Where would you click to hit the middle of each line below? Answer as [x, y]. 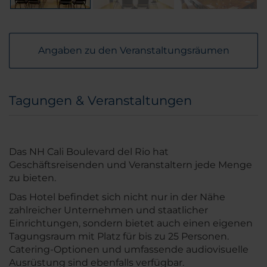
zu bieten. [32, 178]
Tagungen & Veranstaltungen [100, 101]
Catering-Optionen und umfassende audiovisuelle [129, 250]
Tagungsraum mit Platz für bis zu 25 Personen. [119, 237]
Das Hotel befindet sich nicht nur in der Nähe [117, 197]
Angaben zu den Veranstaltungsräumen [133, 51]
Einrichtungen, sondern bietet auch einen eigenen [131, 223]
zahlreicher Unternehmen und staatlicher [108, 210]
